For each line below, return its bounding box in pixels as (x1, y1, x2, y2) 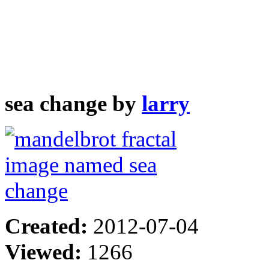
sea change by (5, 91, 142, 116)
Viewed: (5, 239, 87, 264)
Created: (5, 213, 93, 238)
